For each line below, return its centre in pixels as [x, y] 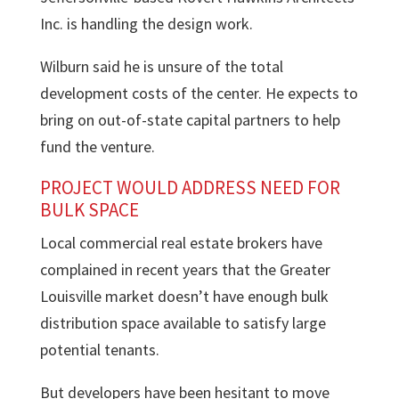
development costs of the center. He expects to [199, 93]
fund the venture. [97, 147]
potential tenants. [99, 350]
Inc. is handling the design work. [146, 24]
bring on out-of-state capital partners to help [190, 120]
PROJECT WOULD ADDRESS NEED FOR [190, 187]
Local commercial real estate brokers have [181, 243]
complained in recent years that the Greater [185, 269]
